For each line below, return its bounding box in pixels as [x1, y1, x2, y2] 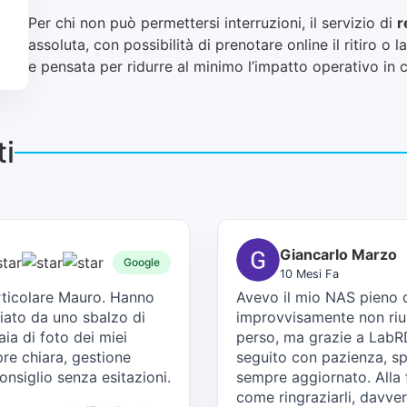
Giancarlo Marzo [280, 244, 397, 263]
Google [124, 255, 160, 270]
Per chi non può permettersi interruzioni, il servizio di [28, 13, 398, 32]
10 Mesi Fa [280, 266, 339, 281]
